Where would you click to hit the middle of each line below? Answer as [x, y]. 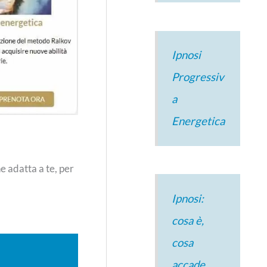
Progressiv [198, 77]
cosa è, [187, 220]
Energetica [198, 121]
